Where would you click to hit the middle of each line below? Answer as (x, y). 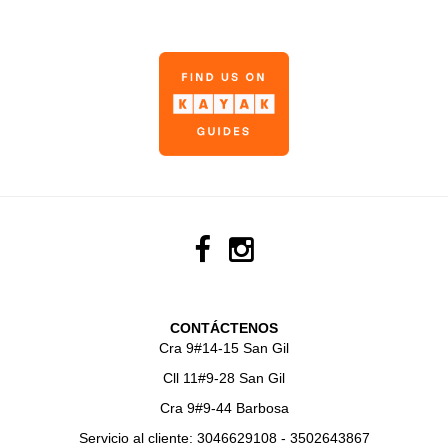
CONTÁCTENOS (224, 327)
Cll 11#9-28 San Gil (224, 377)
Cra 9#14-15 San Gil (224, 347)
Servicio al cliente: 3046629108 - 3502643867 (224, 437)
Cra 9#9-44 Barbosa (224, 407)
